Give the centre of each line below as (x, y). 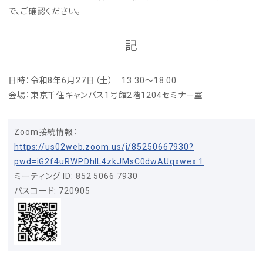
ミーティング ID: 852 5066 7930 (76, 176)
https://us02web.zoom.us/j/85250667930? (104, 147)
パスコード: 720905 (52, 191)
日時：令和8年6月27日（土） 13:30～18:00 (93, 80)
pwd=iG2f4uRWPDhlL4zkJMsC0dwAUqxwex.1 (109, 161)
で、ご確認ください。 (45, 11)
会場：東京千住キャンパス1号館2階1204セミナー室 (106, 95)
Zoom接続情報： (46, 132)
